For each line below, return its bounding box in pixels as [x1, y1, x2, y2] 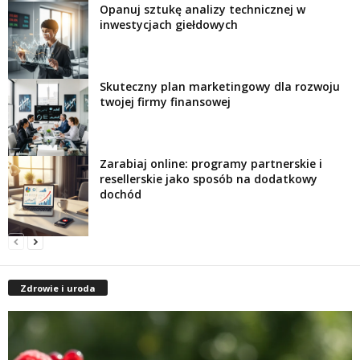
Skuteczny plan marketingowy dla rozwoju [100, 78, 340, 94]
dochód [100, 186, 141, 202]
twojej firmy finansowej [100, 93, 231, 109]
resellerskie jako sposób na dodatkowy [100, 170, 317, 186]
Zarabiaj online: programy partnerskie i [100, 155, 322, 171]
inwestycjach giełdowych [100, 16, 238, 32]
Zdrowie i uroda [20, 281, 96, 294]
